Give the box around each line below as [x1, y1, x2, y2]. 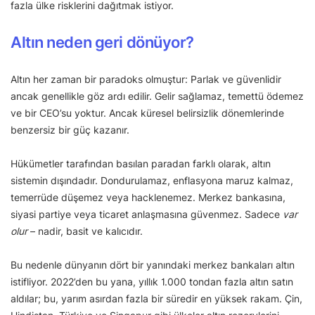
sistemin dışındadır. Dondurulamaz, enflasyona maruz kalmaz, [11, 174, 293, 187]
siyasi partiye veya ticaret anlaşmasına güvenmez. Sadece [11, 208, 283, 221]
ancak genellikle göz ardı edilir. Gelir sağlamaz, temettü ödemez [11, 90, 304, 103]
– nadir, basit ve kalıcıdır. [27, 225, 143, 238]
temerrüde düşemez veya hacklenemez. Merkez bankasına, [11, 191, 285, 204]
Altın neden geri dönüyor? [11, 33, 194, 52]
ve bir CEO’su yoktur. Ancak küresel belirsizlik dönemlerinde [11, 107, 284, 120]
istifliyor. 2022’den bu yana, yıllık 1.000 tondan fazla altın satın [11, 276, 293, 288]
